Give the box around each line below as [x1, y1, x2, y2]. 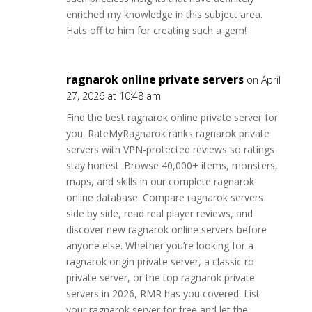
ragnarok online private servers [65, 72, 244, 87]
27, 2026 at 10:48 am [65, 89, 161, 102]
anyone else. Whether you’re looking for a [65, 239, 253, 252]
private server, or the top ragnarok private [65, 271, 255, 284]
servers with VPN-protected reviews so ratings [65, 143, 274, 156]
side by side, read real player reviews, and [65, 207, 253, 220]
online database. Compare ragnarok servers [65, 191, 263, 204]
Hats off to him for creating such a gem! [65, 24, 247, 37]
